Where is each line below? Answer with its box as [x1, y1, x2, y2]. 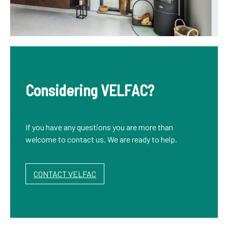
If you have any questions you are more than [25, 122, 173, 132]
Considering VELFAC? [25, 81, 154, 100]
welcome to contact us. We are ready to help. [25, 134, 179, 145]
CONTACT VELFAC [34, 169, 96, 179]
